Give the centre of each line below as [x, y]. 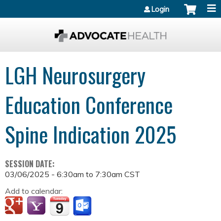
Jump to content [110, 6]
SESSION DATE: [31, 164]
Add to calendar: [35, 191]
